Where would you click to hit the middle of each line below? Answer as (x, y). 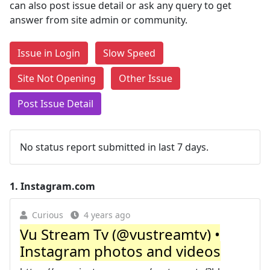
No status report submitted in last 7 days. (114, 147)
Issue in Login (49, 53)
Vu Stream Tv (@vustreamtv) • (120, 234)
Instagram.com (58, 186)
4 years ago (107, 215)
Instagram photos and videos (120, 251)
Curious (48, 215)
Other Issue (146, 78)
